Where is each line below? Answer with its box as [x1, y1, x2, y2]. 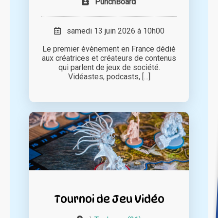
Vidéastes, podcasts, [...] [68, 72, 150, 82]
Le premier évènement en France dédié [42, 44, 176, 54]
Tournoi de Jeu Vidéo [54, 192, 164, 206]
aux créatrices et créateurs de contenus [42, 54, 176, 63]
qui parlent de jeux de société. [58, 63, 160, 73]
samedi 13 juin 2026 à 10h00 [60, 26, 164, 36]
